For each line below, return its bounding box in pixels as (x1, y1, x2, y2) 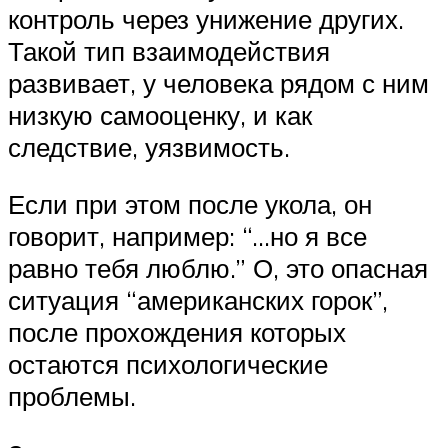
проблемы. (8, 380, 136, 413)
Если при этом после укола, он (8, 188, 372, 221)
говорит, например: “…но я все (8, 220, 367, 253)
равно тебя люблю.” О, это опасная (8, 252, 428, 285)
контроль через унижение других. (8, 2, 404, 35)
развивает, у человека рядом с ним (8, 66, 429, 99)
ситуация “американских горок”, (8, 284, 388, 317)
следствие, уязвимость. (8, 130, 290, 163)
